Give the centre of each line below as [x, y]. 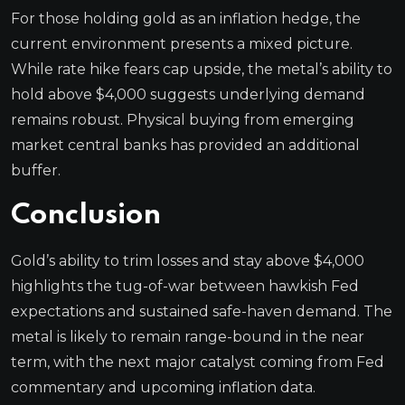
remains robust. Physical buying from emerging [183, 119]
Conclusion [86, 215]
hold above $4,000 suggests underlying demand [188, 94]
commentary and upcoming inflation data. [163, 387]
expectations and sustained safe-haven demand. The [202, 311]
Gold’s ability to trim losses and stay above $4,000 [188, 260]
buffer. [36, 170]
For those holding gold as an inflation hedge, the [186, 18]
